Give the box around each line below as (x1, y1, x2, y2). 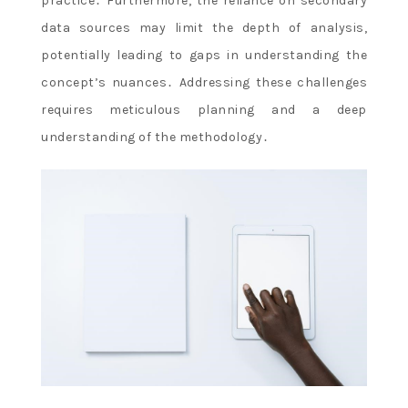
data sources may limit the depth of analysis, (41, 19, 367, 36)
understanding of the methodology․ (41, 128, 270, 145)
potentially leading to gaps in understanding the (41, 46, 367, 63)
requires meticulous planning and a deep (41, 101, 367, 117)
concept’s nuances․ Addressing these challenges (41, 74, 367, 90)
